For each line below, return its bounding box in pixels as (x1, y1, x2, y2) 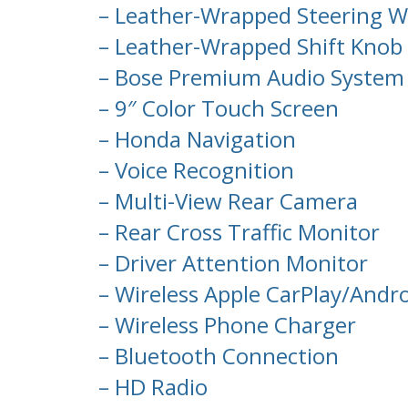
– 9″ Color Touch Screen (93, 93, 339, 124)
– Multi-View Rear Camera (93, 186, 358, 217)
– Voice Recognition (93, 155, 294, 186)
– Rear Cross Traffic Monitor (93, 217, 380, 248)
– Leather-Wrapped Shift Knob (93, 31, 403, 62)
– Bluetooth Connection (93, 341, 339, 372)
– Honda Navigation (93, 124, 296, 155)
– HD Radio (93, 372, 208, 403)
